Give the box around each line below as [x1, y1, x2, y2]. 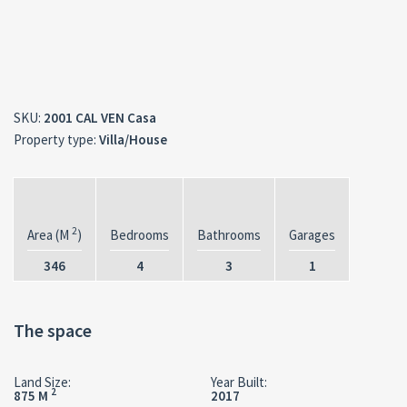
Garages [289, 226, 335, 243]
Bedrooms [110, 226, 169, 243]
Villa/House [96, 131, 167, 148]
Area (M [27, 226, 72, 243]
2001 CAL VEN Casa [41, 109, 156, 126]
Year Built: [210, 373, 267, 391]
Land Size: [14, 373, 71, 391]
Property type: [14, 131, 96, 148]
